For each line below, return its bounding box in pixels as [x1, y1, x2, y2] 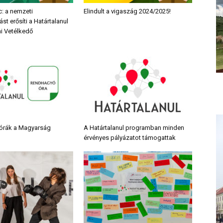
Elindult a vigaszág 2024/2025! [84, 7, 171, 15]
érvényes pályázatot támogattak [84, 133, 176, 141]
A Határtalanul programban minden [84, 123, 184, 131]
